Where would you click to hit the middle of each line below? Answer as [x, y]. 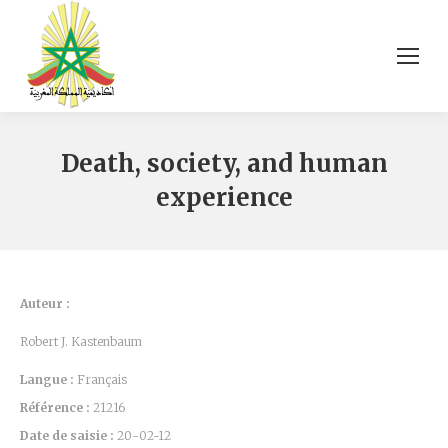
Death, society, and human [224, 163]
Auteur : [45, 303]
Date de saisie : [68, 435]
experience [224, 197]
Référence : [55, 407]
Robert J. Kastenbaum [81, 341]
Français [102, 379]
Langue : [48, 379]
